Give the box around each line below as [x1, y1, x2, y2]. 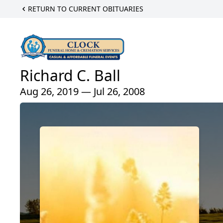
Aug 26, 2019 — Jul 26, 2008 [20, 85, 145, 99]
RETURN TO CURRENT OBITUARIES [28, 4, 143, 13]
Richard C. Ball [20, 65, 120, 86]
